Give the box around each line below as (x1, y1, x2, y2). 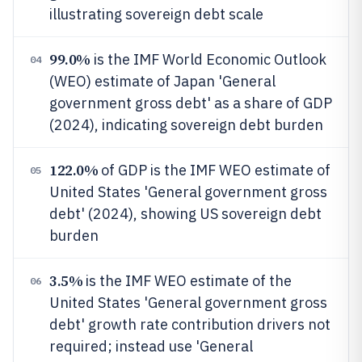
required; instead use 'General (49, 337, 253, 356)
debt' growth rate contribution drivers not (49, 315, 330, 334)
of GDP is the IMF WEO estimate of (98, 161, 331, 179)
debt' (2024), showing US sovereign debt (49, 204, 322, 223)
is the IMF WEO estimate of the (82, 271, 293, 290)
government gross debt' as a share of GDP (49, 94, 332, 112)
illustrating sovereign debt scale (49, 5, 263, 23)
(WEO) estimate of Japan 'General (49, 72, 276, 90)
